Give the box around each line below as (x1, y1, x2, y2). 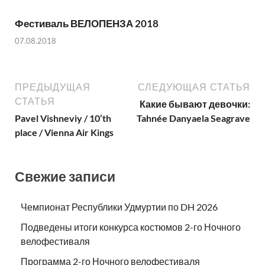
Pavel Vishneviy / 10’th (15, 112, 111, 124)
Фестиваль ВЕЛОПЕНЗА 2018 (15, 17, 159, 30)
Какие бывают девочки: (140, 98, 250, 109)
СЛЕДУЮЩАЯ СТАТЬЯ (138, 81, 250, 92)
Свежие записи (15, 167, 115, 185)
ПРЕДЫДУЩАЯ (15, 81, 91, 92)
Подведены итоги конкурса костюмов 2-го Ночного (21, 221, 241, 233)
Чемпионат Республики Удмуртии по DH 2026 (21, 201, 218, 213)
